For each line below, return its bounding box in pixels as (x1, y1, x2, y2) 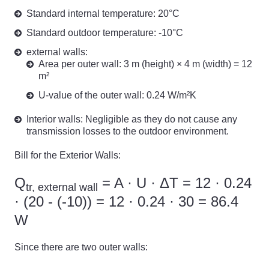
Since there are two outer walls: (14, 242, 148, 252)
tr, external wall (26, 181, 98, 193)
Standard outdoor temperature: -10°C (26, 28, 183, 38)
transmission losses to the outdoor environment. (26, 126, 229, 136)
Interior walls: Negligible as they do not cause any (26, 114, 237, 124)
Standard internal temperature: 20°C (26, 8, 180, 19)
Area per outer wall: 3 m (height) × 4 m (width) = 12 (38, 59, 252, 69)
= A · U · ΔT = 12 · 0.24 (98, 175, 252, 191)
